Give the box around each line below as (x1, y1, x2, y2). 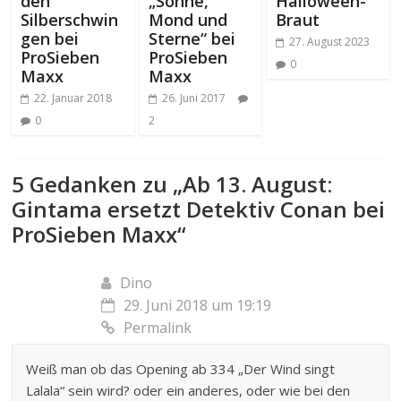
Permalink (124, 318, 192, 338)
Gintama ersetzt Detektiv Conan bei (12, 194, 386, 225)
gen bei (21, 28, 80, 50)
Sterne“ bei (148, 28, 235, 50)
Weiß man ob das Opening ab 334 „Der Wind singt (26, 360, 336, 379)
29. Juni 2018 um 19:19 (124, 295, 272, 316)
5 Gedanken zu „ (12, 169, 183, 200)
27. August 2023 (288, 34, 370, 50)
